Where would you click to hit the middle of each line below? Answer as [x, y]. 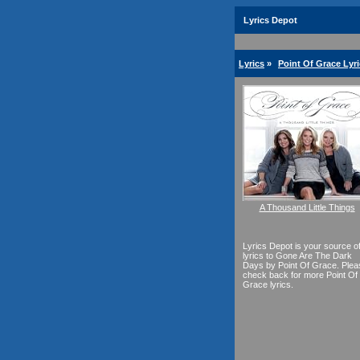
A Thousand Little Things [307, 207]
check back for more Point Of [300, 275]
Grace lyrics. [268, 284]
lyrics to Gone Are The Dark [297, 256]
